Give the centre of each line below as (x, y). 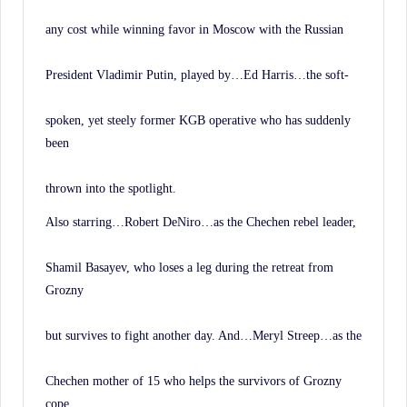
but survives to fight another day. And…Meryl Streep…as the (203, 335)
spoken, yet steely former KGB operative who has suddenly (198, 119)
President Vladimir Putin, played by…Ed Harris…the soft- (197, 74)
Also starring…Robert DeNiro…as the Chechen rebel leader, (201, 221)
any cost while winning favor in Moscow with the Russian (194, 29)
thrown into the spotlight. (111, 188)
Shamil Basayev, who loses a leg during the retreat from (189, 267)
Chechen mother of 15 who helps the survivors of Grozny (194, 380)
